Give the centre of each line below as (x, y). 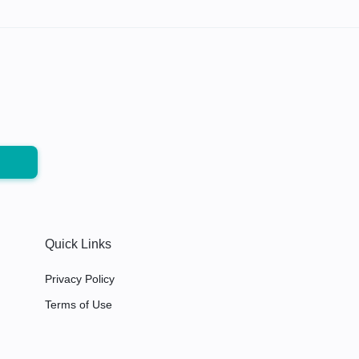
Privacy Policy (79, 278)
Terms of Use (78, 304)
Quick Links (78, 244)
